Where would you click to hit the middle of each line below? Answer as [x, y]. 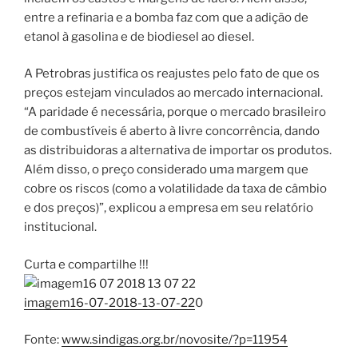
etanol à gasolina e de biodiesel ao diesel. [139, 36]
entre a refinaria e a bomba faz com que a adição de [166, 17]
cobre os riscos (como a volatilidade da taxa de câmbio [175, 189]
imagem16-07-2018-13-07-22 [109, 302]
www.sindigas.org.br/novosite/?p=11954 [175, 340]
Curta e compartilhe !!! [86, 264]
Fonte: [43, 340]
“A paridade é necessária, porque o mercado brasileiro [175, 112]
